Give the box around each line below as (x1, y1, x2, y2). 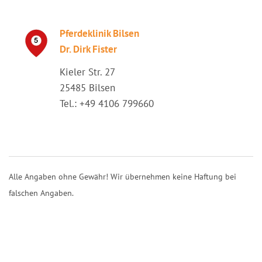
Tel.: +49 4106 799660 (60, 97, 154, 110)
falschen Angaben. (9, 188, 74, 198)
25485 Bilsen (60, 81, 115, 94)
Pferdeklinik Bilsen (60, 27, 139, 40)
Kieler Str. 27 (60, 65, 115, 78)
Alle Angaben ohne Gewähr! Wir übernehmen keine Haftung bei (9, 171, 236, 182)
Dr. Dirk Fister (60, 43, 117, 56)
